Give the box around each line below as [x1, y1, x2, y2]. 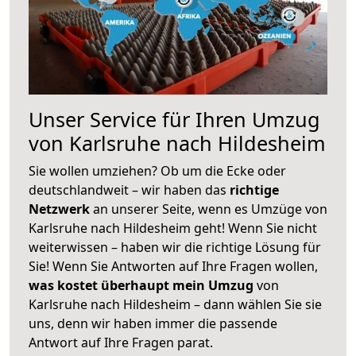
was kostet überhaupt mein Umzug [29, 276, 253, 294]
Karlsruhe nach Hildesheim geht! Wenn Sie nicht [29, 219, 317, 237]
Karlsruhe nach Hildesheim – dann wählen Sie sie [29, 295, 322, 313]
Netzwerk [29, 199, 93, 218]
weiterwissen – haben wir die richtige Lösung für [29, 238, 321, 256]
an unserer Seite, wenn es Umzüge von [93, 199, 327, 218]
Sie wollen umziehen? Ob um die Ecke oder [29, 161, 286, 180]
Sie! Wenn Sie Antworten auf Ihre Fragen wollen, [29, 257, 318, 275]
